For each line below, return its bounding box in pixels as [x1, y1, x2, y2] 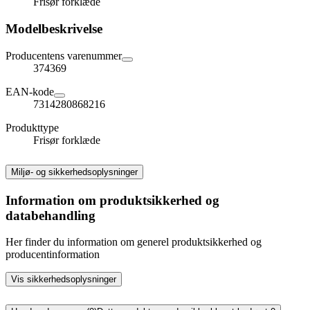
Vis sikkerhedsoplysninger [11, 274, 116, 285]
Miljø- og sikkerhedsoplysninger [11, 166, 138, 177]
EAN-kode [6, 85, 54, 98]
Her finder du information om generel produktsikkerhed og [6, 236, 262, 248]
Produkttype [6, 121, 59, 134]
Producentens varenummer [6, 49, 122, 62]
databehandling [6, 208, 95, 223]
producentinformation [6, 248, 100, 261]
